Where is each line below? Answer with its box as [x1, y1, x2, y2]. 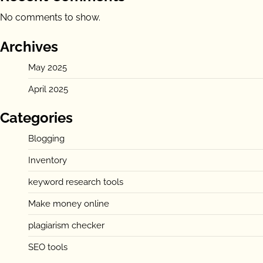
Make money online [28, 198, 109, 209]
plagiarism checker [28, 220, 104, 231]
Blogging [28, 133, 65, 144]
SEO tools [28, 241, 68, 252]
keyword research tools [28, 176, 123, 187]
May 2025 [28, 62, 67, 73]
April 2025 [28, 83, 68, 95]
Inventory [28, 154, 67, 166]
